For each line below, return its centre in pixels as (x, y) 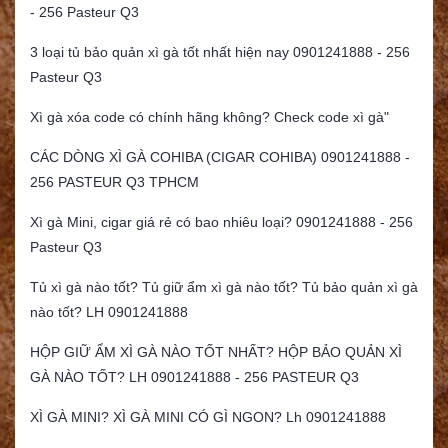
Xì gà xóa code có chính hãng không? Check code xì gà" (209, 117)
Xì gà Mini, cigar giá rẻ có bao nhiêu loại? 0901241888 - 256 (221, 222)
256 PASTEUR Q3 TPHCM (114, 182)
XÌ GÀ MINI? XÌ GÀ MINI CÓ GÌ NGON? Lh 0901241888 (208, 417)
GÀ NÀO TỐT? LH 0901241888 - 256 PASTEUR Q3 (194, 377)
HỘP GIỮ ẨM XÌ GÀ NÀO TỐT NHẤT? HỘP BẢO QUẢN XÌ (216, 352)
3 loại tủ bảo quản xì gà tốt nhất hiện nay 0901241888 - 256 (220, 52)
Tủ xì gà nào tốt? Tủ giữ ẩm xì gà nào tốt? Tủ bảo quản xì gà (224, 287)
